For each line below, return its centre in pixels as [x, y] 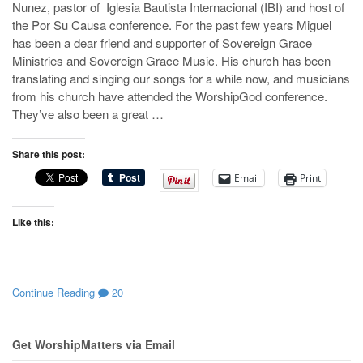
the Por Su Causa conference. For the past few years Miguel [172, 25]
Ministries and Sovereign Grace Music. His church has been [171, 61]
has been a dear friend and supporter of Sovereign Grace [162, 43]
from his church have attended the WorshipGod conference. [170, 96]
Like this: [33, 222]
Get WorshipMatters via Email [94, 345]
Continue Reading [53, 292]
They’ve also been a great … [88, 114]
